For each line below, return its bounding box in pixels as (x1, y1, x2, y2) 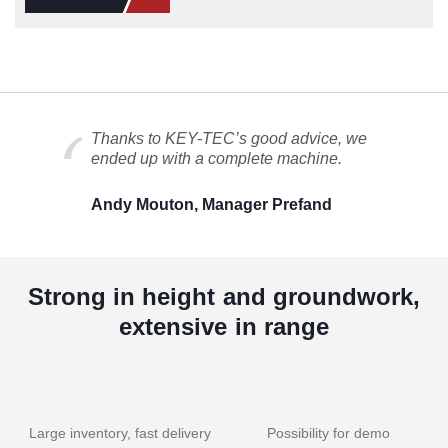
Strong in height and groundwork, (27, 283, 421, 311)
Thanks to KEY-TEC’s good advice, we (91, 130, 367, 148)
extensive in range (119, 313, 329, 341)
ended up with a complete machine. (91, 150, 342, 168)
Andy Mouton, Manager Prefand (91, 196, 332, 214)
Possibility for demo (267, 425, 390, 442)
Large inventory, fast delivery (28, 425, 211, 442)
